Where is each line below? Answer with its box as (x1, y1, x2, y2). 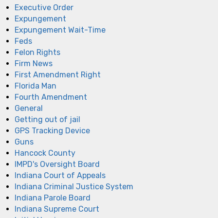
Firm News (15, 58, 53, 68)
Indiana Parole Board (15, 193, 91, 202)
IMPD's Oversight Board (15, 159, 100, 169)
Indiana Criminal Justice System (15, 182, 133, 191)
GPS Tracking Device (15, 126, 90, 135)
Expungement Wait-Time (15, 25, 106, 35)
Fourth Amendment (15, 92, 87, 102)
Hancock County (15, 148, 75, 158)
